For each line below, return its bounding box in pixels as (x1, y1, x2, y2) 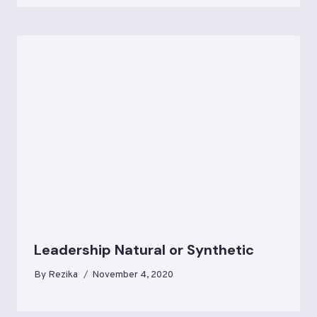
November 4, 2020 (92, 269, 174, 282)
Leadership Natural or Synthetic (34, 240, 254, 259)
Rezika (48, 269, 79, 282)
